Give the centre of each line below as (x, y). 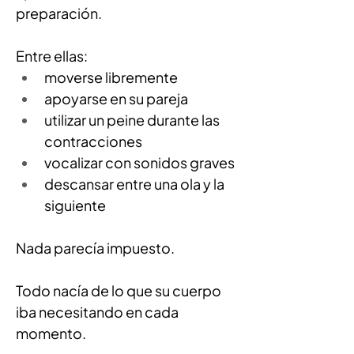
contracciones (93, 141)
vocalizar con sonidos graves (139, 162)
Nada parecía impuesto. (95, 248)
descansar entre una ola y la (136, 184)
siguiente (75, 205)
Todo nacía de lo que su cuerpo (120, 290)
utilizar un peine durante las (133, 120)
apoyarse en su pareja (116, 98)
